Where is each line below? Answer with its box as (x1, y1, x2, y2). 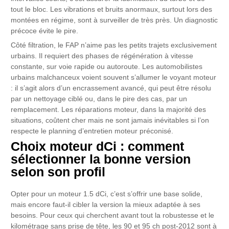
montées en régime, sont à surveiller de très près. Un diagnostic (11, 16, 218, 25)
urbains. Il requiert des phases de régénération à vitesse (11, 52, 194, 60)
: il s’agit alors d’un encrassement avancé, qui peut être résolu (11, 84, 212, 93)
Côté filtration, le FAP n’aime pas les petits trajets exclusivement (11, 41, 217, 50)
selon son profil (11, 165, 106, 179)
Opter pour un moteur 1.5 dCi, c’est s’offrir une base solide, (11, 190, 203, 198)
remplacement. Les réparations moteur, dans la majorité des (11, 106, 207, 114)
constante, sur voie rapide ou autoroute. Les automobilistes (11, 63, 203, 71)
